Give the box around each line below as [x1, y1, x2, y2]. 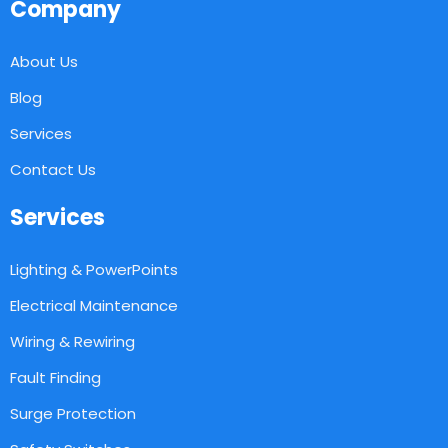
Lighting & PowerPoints [10, 258, 178, 280]
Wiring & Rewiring [10, 330, 135, 352]
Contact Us [10, 158, 96, 180]
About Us [10, 50, 78, 72]
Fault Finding [10, 366, 101, 388]
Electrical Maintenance [10, 294, 178, 316]
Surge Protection [10, 402, 136, 424]
